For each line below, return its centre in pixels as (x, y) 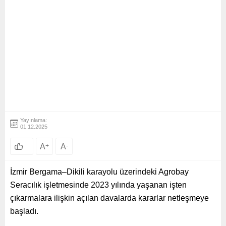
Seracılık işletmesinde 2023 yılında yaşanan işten (98, 185)
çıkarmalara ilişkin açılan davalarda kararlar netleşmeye (109, 198)
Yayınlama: (34, 120)
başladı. (24, 211)
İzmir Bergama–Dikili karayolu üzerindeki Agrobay (99, 172)
